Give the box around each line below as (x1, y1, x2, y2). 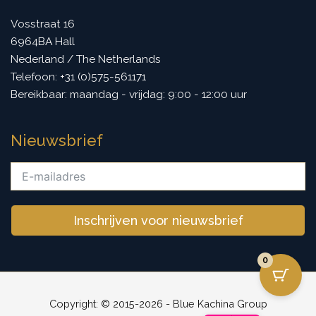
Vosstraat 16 (11, 16, 75, 30)
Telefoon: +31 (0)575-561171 (11, 69, 146, 83)
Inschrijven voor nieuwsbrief (73, 213, 243, 228)
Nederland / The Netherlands (11, 51, 161, 66)
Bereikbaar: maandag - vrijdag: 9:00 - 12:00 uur (11, 87, 247, 101)
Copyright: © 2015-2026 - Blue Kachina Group (49, 298, 267, 310)
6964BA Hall (11, 34, 75, 48)
